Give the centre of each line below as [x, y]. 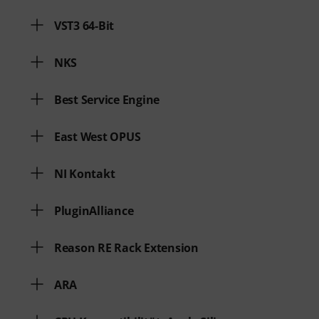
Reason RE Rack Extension [126, 248]
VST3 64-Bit [84, 26]
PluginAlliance [94, 211]
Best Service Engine [107, 100]
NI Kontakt [85, 174]
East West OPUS [98, 137]
